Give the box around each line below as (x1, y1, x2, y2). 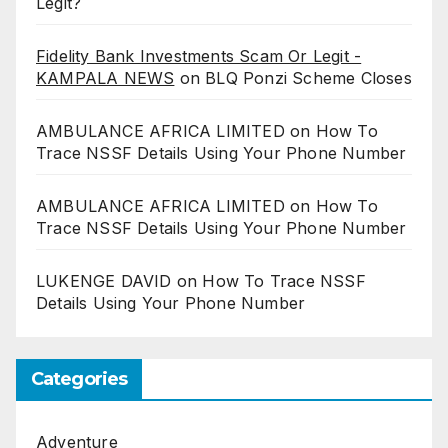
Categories (31, 368, 127, 391)
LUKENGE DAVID (36, 271, 172, 292)
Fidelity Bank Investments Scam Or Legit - (36, 46, 362, 67)
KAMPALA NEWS (36, 68, 175, 89)
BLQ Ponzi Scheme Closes (205, 68, 412, 89)
